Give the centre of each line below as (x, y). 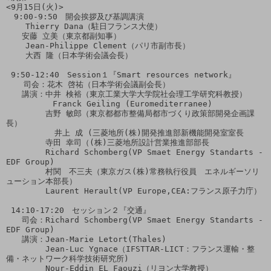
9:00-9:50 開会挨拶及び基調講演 (75, 16)
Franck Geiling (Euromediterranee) (109, 103)
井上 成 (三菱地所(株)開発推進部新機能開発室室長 (30, 132)
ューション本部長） (41, 181)
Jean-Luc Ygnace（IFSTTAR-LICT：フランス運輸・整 (130, 249)
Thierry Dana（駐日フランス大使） (16, 26)
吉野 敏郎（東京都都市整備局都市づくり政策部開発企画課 (130, 113)
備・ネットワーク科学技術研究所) (67, 258)
